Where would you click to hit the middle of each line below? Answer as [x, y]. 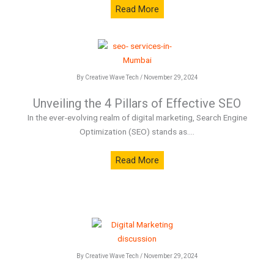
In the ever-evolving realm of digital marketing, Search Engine [137, 117]
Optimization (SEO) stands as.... [137, 131]
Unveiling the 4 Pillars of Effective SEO [137, 103]
